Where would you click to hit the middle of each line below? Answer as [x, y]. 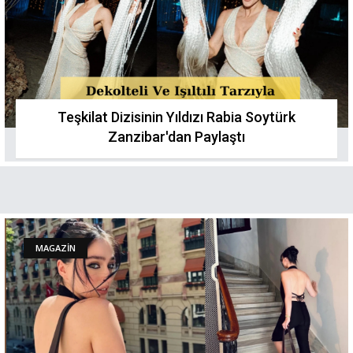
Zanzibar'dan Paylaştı [176, 137]
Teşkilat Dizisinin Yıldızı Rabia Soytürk [176, 117]
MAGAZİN [56, 248]
